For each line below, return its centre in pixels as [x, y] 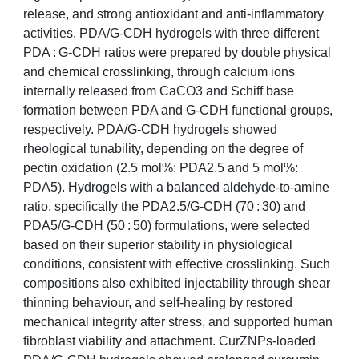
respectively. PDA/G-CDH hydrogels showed [150, 129]
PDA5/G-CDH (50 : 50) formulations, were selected [167, 226]
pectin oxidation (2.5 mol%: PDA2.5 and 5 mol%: [161, 168]
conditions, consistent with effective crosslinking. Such [177, 264]
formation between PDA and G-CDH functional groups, [178, 110]
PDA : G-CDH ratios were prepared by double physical [177, 52]
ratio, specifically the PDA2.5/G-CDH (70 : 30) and [164, 206]
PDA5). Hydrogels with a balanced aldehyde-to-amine [176, 187]
